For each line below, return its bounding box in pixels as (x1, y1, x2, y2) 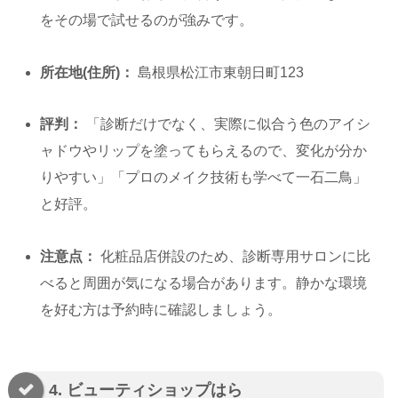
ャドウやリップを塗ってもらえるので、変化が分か (40, 143, 368, 159)
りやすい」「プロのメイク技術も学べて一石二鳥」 (40, 170, 368, 186)
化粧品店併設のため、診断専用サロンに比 (97, 249, 371, 265)
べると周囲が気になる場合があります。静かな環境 (40, 275, 368, 291)
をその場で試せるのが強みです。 (40, 12, 254, 28)
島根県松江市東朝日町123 (134, 64, 305, 80)
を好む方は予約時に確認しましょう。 (40, 302, 283, 318)
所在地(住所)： (40, 64, 135, 80)
